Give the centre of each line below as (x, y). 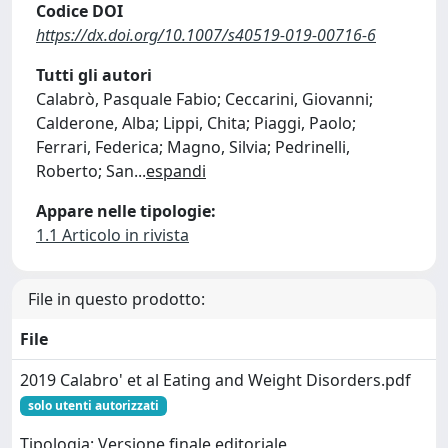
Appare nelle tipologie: (126, 211)
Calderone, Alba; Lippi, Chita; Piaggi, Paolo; (196, 123)
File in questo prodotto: (116, 299)
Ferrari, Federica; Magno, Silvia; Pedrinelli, (193, 147)
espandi (176, 171)
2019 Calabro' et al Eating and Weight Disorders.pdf (215, 380)
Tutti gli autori (94, 75)
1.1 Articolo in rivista (112, 235)
